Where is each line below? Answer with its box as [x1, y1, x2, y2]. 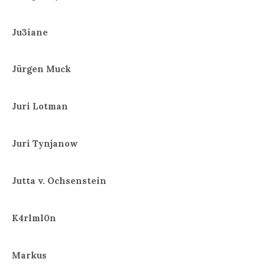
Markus [12, 249, 47, 261]
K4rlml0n [12, 212, 56, 224]
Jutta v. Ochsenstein [12, 175, 106, 187]
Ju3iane [12, 26, 48, 38]
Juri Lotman [12, 101, 68, 112]
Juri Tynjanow [12, 138, 77, 150]
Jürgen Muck [12, 63, 71, 75]
